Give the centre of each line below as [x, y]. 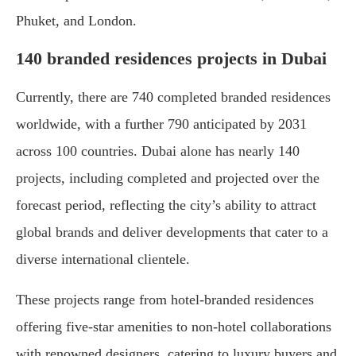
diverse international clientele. [103, 259]
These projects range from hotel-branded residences [165, 300]
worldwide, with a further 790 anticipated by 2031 [161, 124]
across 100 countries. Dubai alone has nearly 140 [158, 151]
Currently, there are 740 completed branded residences [173, 97]
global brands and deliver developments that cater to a [172, 232]
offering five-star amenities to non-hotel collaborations [174, 327]
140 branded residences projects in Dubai [171, 59]
